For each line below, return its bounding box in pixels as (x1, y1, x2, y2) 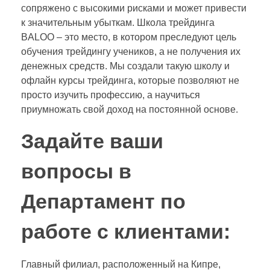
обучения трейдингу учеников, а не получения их (21, 46, 240, 57)
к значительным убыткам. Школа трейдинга (21, 17, 215, 28)
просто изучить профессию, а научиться (21, 90, 200, 101)
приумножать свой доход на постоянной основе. (21, 104, 238, 115)
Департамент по (21, 190, 186, 213)
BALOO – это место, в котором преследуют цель (21, 32, 236, 43)
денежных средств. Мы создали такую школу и (21, 61, 230, 72)
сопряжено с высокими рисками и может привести (21, 3, 246, 14)
